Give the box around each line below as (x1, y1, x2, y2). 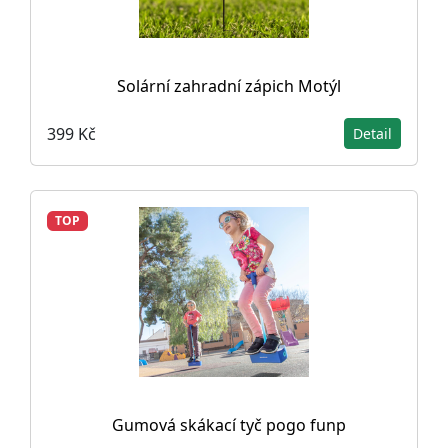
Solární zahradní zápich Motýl (117, 75, 341, 97)
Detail (353, 124, 392, 143)
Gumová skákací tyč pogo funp (112, 414, 346, 436)
